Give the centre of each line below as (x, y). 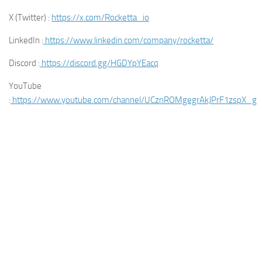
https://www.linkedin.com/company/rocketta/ (129, 40)
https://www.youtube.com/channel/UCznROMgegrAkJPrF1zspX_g (135, 100)
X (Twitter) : (30, 17)
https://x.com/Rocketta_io (100, 17)
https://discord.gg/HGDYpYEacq (100, 63)
